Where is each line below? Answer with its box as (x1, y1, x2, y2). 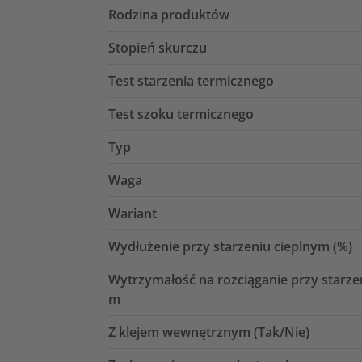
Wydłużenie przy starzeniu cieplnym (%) (108, 237, 352, 255)
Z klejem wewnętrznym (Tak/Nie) (108, 322, 309, 341)
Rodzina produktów (108, 5, 229, 23)
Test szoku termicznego (108, 104, 254, 123)
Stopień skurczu (108, 38, 207, 57)
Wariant (108, 204, 157, 222)
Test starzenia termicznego (108, 71, 274, 90)
